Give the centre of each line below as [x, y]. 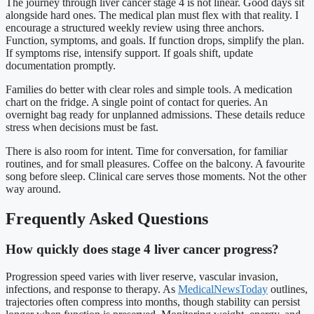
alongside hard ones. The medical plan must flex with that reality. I [152, 15]
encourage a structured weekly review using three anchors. [135, 27]
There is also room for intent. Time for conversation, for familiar [146, 151]
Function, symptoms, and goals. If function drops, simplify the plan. [155, 40]
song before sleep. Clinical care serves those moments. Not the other [156, 176]
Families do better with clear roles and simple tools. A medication [149, 89]
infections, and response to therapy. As [92, 289]
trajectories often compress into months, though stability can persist [153, 302]
